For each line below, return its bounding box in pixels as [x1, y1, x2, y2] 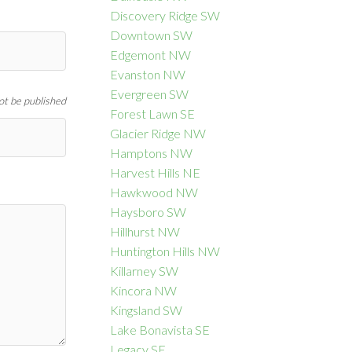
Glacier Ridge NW [110, 126, 207, 141]
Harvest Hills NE [110, 165, 201, 181]
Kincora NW [110, 283, 178, 299]
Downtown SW [110, 27, 193, 43]
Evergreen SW [110, 86, 189, 102]
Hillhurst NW [110, 224, 181, 240]
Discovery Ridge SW [110, 8, 221, 24]
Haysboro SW [110, 204, 187, 220]
